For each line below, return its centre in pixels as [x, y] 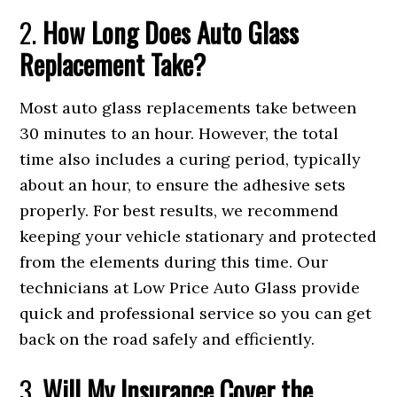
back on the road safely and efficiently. [167, 339]
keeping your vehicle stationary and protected [198, 237]
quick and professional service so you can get [196, 314]
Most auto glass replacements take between [188, 108]
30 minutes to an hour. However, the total [179, 134]
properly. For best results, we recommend [179, 211]
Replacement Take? [113, 65]
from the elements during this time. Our [174, 262]
